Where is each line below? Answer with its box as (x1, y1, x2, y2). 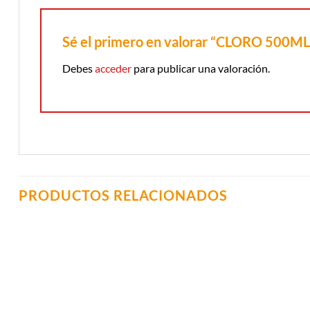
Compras (143, 273, 176, 283)
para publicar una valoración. (131, 61, 270, 75)
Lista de (145, 264, 173, 273)
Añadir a (144, 254, 175, 264)
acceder (95, 61, 131, 75)
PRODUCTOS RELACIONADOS (19, 187, 228, 204)
